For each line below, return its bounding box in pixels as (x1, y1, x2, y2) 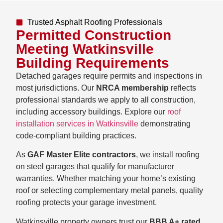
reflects (169, 83, 196, 92)
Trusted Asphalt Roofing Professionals (27, 17, 162, 26)
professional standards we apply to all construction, (16, 95, 196, 104)
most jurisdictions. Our (16, 83, 96, 92)
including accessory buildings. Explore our (16, 107, 167, 116)
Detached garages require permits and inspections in (16, 71, 202, 80)
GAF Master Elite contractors (27, 150, 136, 159)
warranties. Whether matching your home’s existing (16, 174, 196, 183)
